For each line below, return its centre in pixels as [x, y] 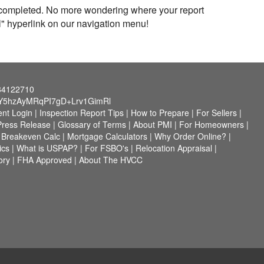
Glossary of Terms [92, 124]
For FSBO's [107, 148]
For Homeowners [212, 124]
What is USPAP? [47, 148]
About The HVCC [110, 160]
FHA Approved [44, 160]
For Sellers [216, 113]
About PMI [153, 124]
